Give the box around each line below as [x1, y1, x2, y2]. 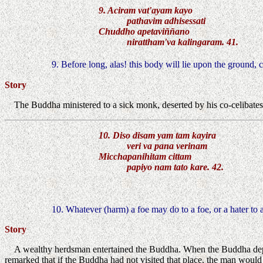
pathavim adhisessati [99, 16, 205, 26]
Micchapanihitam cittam [99, 151, 191, 161]
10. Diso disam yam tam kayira [99, 130, 216, 140]
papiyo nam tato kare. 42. [99, 161, 224, 172]
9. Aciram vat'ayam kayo [99, 5, 193, 16]
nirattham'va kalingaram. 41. [99, 37, 238, 48]
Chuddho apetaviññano [99, 26, 190, 37]
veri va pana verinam [99, 140, 207, 151]
